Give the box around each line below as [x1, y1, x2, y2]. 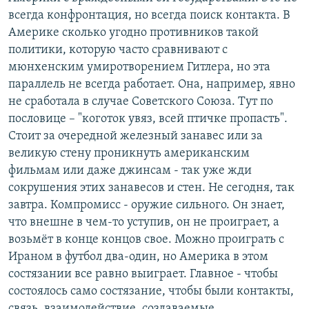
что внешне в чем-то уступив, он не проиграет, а [8, 215, 279, 229]
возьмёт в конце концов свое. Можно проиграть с [8, 232, 284, 246]
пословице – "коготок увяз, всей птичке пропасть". [8, 112, 288, 126]
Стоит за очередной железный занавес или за [8, 129, 263, 143]
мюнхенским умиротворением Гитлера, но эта [8, 60, 270, 74]
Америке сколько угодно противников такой [8, 26, 259, 39]
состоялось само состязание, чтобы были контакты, [8, 284, 294, 298]
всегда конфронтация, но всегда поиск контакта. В [8, 8, 290, 22]
